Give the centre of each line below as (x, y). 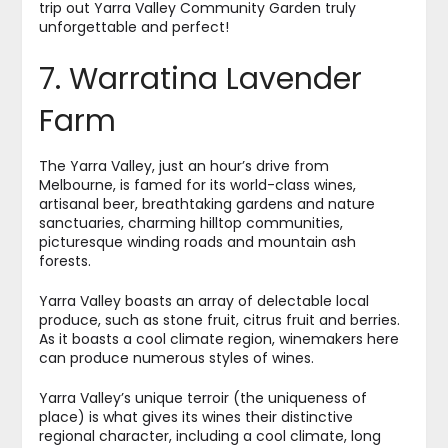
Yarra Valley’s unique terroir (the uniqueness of (202, 398)
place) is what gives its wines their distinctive (195, 417)
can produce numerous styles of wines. (176, 358)
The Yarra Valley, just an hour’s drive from (183, 166)
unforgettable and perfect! (133, 27)
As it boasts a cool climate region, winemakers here (218, 339)
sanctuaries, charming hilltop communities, (190, 223)
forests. (64, 261)
